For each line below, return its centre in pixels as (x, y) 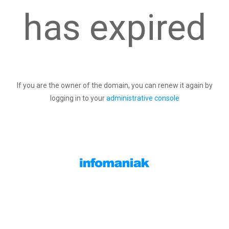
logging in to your (78, 98)
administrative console (143, 98)
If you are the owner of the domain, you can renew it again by (114, 85)
